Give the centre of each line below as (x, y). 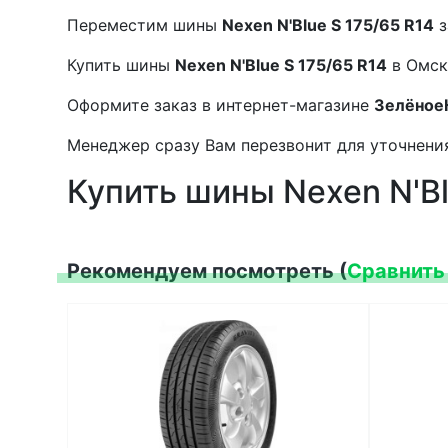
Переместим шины (144, 24)
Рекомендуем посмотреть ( (207, 270)
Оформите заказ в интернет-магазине (220, 104)
